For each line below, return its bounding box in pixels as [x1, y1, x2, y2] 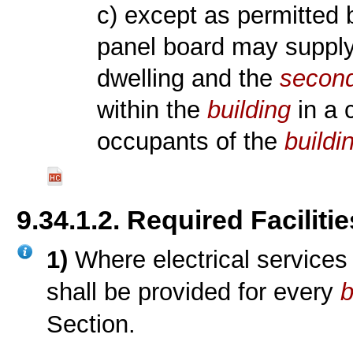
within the [97, 95, 208, 124]
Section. [46, 310, 136, 338]
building [207, 95, 292, 124]
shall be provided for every [46, 277, 341, 306]
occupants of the [97, 127, 285, 155]
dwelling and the [97, 64, 281, 92]
